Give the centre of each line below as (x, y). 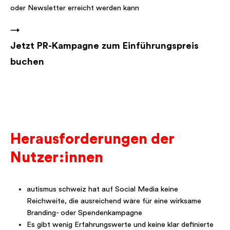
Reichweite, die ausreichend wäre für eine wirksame (114, 201)
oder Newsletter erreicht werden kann (75, 8)
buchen (27, 62)
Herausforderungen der (92, 139)
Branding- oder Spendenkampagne (84, 213)
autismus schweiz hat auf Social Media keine (102, 189)
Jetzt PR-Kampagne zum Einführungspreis (104, 46)
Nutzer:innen (57, 158)
